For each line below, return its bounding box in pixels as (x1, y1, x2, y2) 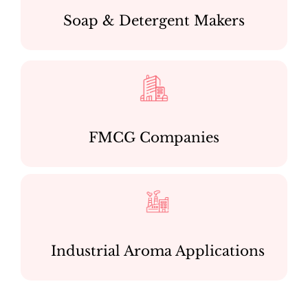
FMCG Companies (89, 129, 219, 146)
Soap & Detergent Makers (63, 12, 245, 29)
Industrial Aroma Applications (50, 242, 265, 259)
